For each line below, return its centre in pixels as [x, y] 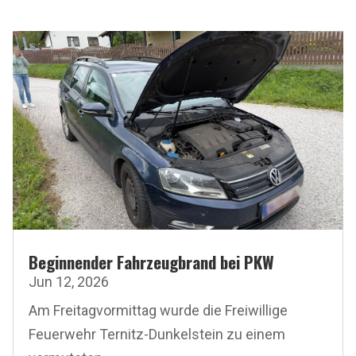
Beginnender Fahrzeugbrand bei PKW [151, 262]
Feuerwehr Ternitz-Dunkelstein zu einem [157, 335]
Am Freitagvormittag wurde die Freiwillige [158, 311]
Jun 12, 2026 [69, 282]
